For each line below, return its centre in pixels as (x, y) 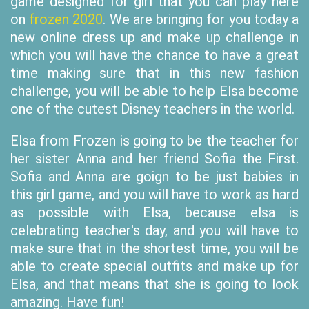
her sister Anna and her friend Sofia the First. (154, 159)
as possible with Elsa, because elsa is (154, 212)
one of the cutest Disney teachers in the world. (154, 109)
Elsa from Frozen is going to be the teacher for (154, 141)
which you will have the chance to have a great (154, 55)
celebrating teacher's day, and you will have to (154, 230)
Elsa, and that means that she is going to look (154, 284)
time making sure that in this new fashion (154, 73)
